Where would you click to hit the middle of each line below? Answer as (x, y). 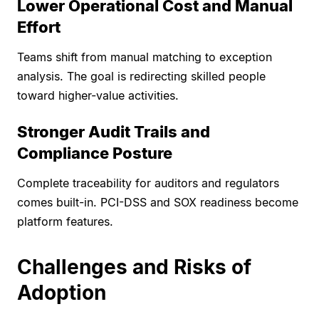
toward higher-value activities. (98, 96)
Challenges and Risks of (134, 267)
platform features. (65, 222)
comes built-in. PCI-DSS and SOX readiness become (158, 203)
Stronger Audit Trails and (114, 132)
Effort (39, 27)
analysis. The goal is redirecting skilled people (141, 77)
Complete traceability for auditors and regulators (148, 183)
